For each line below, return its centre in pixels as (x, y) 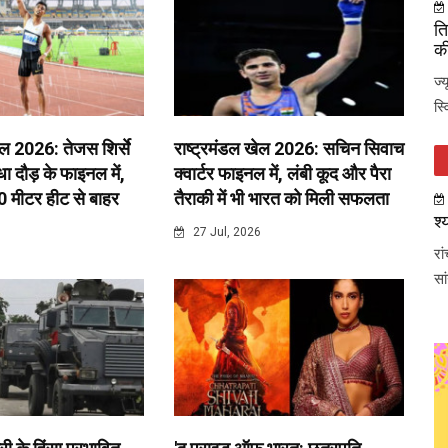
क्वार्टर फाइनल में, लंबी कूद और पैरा (282, 173)
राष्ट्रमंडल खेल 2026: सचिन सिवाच (288, 148)
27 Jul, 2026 (225, 231)
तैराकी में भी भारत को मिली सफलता (281, 198)
